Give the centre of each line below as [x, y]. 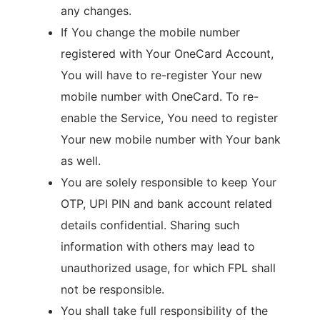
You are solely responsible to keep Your [169, 182]
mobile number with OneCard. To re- [160, 96]
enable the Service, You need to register [169, 118]
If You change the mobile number [150, 32]
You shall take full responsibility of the [164, 311]
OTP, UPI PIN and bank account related [166, 204]
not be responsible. [112, 289]
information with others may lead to [158, 246]
